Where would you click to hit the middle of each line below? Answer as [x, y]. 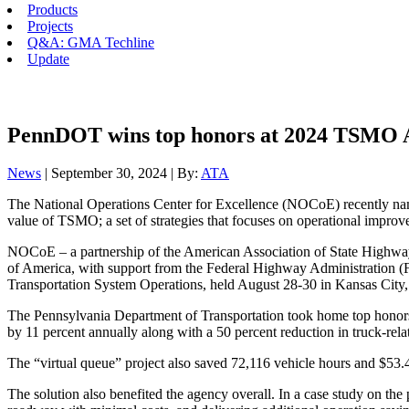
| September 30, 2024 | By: [121, 173]
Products [52, 10]
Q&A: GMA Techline [91, 42]
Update [48, 59]
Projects [50, 26]
